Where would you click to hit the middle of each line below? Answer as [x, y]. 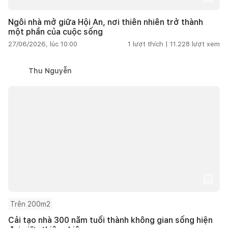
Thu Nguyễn [50, 70]
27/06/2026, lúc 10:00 [43, 44]
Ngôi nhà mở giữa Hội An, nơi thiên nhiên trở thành [106, 22]
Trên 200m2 [30, 204]
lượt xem [206, 44]
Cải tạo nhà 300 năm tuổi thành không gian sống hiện [110, 220]
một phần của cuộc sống [55, 32]
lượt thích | [150, 44]
